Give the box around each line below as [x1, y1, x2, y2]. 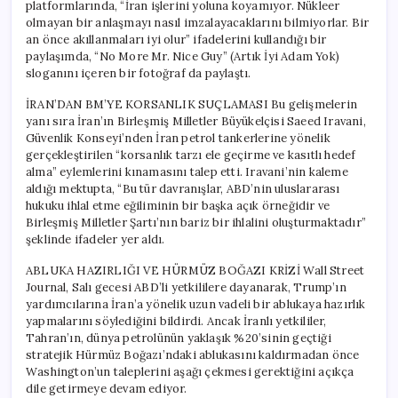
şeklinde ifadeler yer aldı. [26, 231, 165, 247]
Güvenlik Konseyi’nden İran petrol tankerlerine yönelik [26, 130, 330, 146]
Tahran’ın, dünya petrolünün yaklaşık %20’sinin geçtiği [26, 330, 331, 346]
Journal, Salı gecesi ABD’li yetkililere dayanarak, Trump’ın [26, 279, 346, 295]
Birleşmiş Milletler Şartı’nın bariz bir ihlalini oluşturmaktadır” [26, 214, 366, 230]
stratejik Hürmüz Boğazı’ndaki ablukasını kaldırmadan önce [26, 346, 360, 362]
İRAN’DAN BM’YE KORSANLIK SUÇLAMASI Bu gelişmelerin [26, 96, 358, 112]
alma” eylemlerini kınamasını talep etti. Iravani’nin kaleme [26, 163, 348, 179]
